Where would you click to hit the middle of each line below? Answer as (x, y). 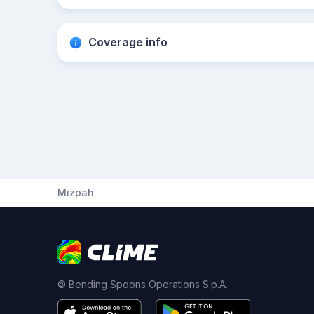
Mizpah (76, 192)
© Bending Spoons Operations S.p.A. (143, 284)
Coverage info (128, 42)
